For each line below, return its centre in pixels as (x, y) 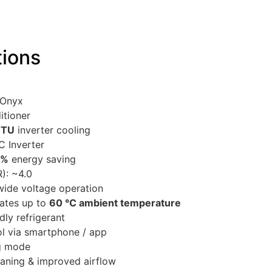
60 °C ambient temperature (115, 202)
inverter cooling (53, 130)
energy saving (42, 159)
